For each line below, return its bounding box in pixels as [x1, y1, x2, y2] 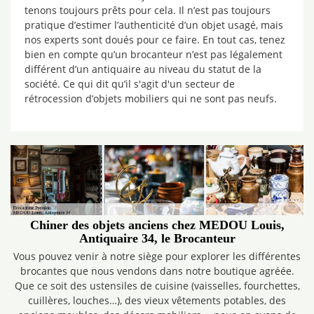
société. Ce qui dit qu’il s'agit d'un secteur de [25, 77, 235, 90]
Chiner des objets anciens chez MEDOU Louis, [29, 218, 285, 232]
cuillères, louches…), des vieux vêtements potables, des [28, 294, 286, 307]
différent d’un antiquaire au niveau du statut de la [25, 62, 261, 76]
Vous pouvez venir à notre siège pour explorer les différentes [13, 250, 301, 263]
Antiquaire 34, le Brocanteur [78, 231, 235, 245]
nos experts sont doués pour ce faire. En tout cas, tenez [25, 33, 285, 46]
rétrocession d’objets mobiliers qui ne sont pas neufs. [25, 92, 277, 105]
